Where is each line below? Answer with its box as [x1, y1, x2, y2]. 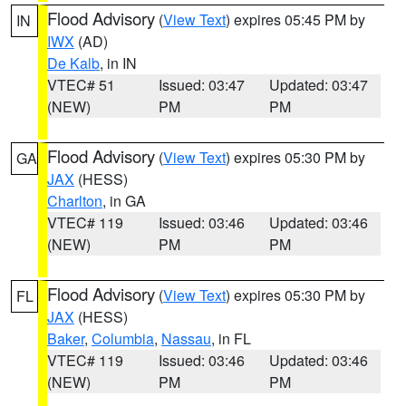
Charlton [47, 190, 102, 211]
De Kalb [47, 53, 100, 73]
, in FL [211, 328, 251, 349]
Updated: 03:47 [269, 74, 369, 95]
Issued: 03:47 [158, 74, 245, 95]
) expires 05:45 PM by [226, 9, 365, 30]
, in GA [102, 190, 146, 211]
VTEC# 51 [47, 74, 115, 95]
